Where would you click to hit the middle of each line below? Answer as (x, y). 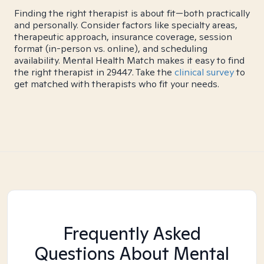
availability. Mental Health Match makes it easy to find (129, 60)
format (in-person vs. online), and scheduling (111, 49)
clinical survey (204, 72)
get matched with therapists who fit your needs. (117, 84)
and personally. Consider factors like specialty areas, (126, 25)
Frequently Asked (132, 233)
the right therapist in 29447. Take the (94, 72)
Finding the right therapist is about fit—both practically (132, 13)
